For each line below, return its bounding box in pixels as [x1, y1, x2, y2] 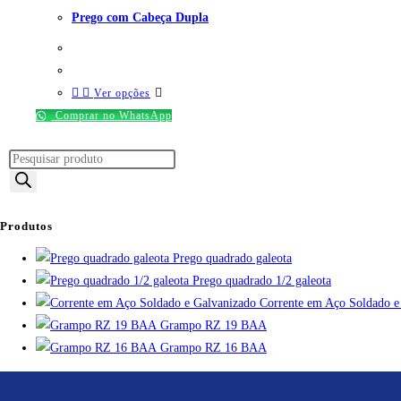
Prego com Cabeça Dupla [72, 10, 209, 24]
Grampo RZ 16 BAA [160, 340, 267, 354]
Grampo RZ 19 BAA [160, 318, 267, 332]
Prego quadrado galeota [173, 251, 292, 265]
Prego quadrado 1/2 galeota [192, 273, 331, 287]
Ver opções [94, 87, 150, 100]
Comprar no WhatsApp [51, 109, 172, 123]
